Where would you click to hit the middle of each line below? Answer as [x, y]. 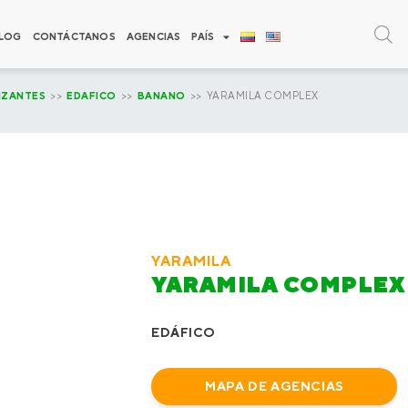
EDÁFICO [184, 333]
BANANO [161, 96]
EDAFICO [92, 96]
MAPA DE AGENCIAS [274, 386]
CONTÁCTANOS [74, 36]
